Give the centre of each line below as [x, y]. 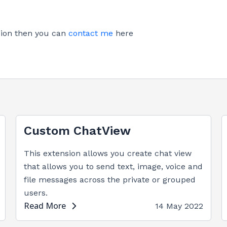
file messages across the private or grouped [109, 180]
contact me [91, 33]
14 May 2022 [179, 206]
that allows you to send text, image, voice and [113, 166]
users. [35, 193]
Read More [45, 206]
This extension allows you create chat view [107, 153]
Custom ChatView [77, 131]
